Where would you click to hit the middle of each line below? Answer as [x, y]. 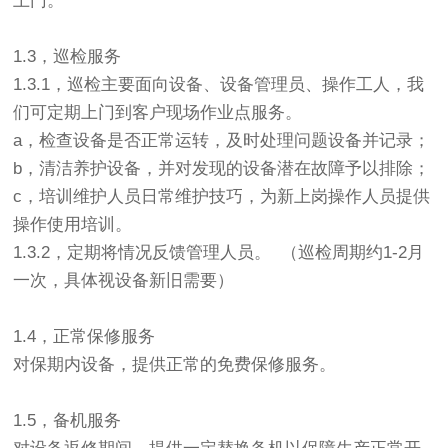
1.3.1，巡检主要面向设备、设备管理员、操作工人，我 [219, 85]
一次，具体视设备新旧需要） [124, 281]
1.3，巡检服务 [67, 57]
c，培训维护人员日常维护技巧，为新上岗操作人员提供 [222, 197]
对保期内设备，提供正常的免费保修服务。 [175, 365]
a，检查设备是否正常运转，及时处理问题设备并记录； [222, 141]
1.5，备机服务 [67, 421]
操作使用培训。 [73, 225]
